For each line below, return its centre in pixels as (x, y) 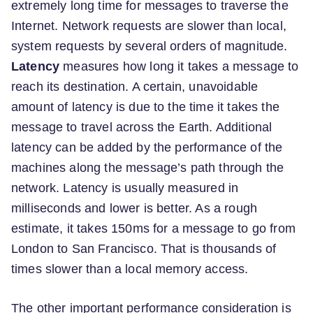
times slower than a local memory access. (130, 269)
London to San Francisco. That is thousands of (144, 249)
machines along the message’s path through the (148, 168)
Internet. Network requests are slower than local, (149, 26)
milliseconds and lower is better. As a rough (134, 209)
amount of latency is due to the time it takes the (145, 107)
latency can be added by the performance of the (147, 148)
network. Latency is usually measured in (125, 188)
